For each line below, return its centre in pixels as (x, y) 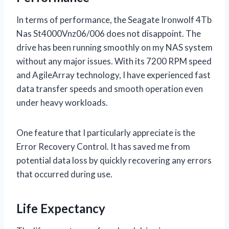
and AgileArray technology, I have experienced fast (113, 75)
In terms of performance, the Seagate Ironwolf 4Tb (114, 19)
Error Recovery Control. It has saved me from (103, 146)
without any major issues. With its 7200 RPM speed (114, 61)
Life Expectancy (61, 208)
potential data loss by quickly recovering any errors (114, 160)
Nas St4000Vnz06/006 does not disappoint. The (109, 33)
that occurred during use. (64, 174)
